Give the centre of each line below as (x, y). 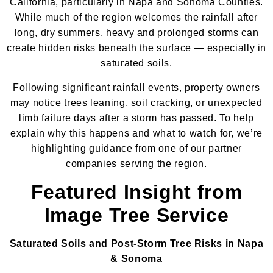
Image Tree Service (136, 215)
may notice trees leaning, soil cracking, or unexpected (136, 102)
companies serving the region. (136, 163)
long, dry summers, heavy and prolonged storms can (136, 32)
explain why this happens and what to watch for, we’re (136, 133)
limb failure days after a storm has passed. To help (136, 118)
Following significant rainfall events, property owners (136, 87)
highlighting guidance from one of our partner (136, 148)
